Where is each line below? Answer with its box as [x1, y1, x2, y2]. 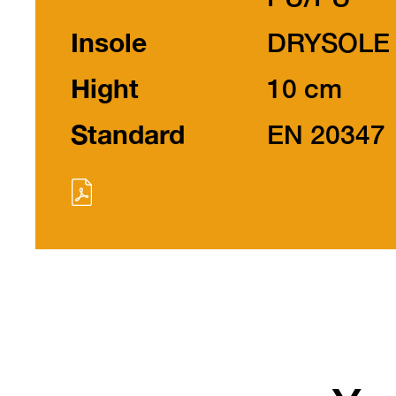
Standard [71, 118, 185, 150]
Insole [71, 27, 147, 58]
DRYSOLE [267, 27, 390, 58]
